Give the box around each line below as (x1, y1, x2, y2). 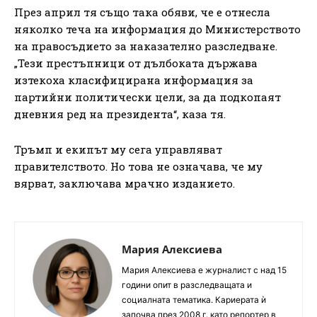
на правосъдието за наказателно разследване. (14, 38, 277, 53)
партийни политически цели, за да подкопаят (14, 89, 281, 104)
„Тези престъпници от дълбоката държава (14, 55, 258, 70)
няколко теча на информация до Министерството (14, 21, 301, 36)
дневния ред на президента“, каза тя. (14, 106, 226, 121)
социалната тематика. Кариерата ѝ (122, 294, 266, 305)
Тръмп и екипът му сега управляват (14, 142, 222, 156)
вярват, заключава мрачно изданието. (14, 175, 235, 190)
